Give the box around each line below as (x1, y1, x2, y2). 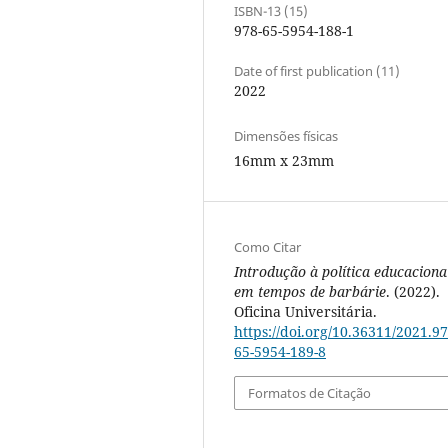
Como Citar (234, 237, 301, 256)
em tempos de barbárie (234, 281, 386, 301)
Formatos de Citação (248, 384, 372, 403)
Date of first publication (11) (234, 61, 400, 80)
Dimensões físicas (234, 126, 338, 145)
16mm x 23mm (234, 150, 334, 170)
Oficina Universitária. (234, 301, 377, 321)
